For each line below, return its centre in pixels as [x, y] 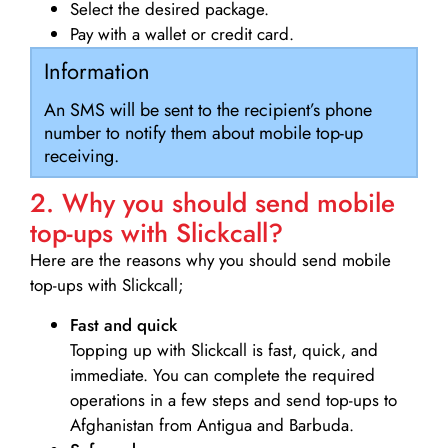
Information [96, 71]
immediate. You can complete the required [222, 374]
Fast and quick [123, 324]
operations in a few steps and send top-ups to [233, 399]
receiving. [81, 156]
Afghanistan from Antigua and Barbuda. [212, 424]
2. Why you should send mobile [212, 203]
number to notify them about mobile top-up [203, 133]
